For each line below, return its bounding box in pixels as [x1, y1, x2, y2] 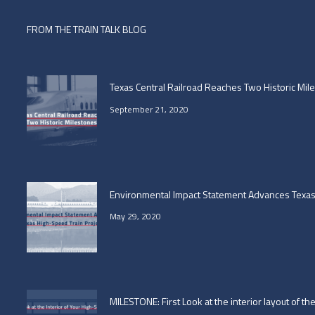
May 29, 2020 [109, 210, 161, 224]
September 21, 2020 [109, 102, 188, 116]
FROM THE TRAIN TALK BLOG [26, 22, 146, 37]
